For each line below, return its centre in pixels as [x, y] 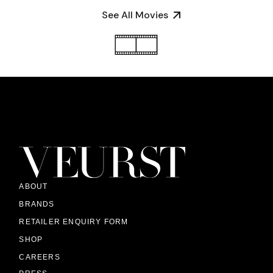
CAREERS [40, 257]
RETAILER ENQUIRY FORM [74, 222]
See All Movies [135, 15]
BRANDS [37, 204]
